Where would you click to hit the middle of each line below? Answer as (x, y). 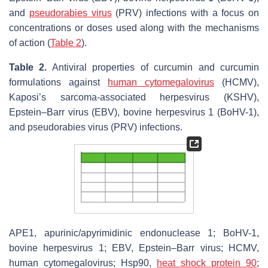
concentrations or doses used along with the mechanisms (134, 28)
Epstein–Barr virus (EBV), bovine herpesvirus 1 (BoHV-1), (134, 112)
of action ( (30, 43)
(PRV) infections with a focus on (185, 13)
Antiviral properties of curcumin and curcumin (153, 68)
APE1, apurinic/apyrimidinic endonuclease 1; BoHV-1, (134, 233)
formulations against (58, 83)
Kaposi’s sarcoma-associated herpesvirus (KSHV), (134, 98)
